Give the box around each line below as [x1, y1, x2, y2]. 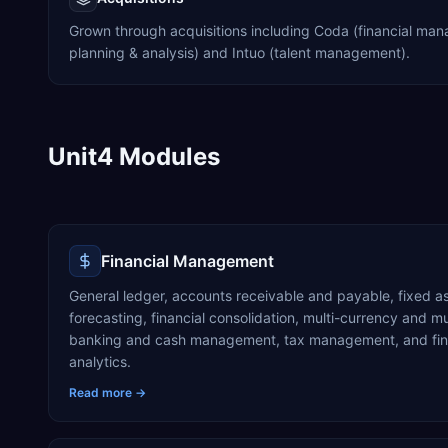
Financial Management [101, 251, 274, 271]
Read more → [69, 385, 146, 400]
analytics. [69, 353, 131, 370]
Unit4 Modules [48, 142, 220, 171]
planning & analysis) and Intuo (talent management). [69, 44, 410, 61]
